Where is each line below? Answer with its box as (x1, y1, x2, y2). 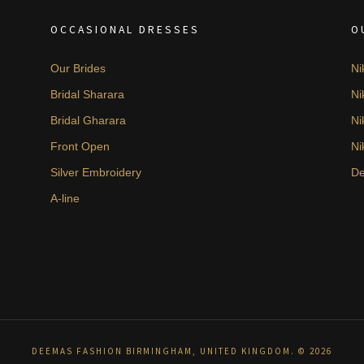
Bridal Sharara (50, 87, 125, 101)
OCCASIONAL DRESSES (50, 22, 201, 37)
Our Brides (50, 61, 106, 75)
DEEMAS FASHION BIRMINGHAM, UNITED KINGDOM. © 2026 (32, 344, 332, 357)
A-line (50, 191, 80, 205)
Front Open (50, 139, 110, 153)
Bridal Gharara (50, 113, 127, 127)
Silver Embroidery (50, 165, 142, 179)
